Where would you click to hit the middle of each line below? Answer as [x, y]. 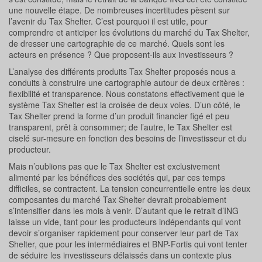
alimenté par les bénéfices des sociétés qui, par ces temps [117, 177]
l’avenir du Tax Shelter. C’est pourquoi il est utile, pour [108, 21]
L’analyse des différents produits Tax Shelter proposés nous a [122, 72]
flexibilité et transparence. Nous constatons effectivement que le [127, 94]
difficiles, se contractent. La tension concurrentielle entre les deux [130, 189]
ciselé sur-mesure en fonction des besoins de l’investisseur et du [128, 138]
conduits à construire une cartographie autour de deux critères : [127, 83]
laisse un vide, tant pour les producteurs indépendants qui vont [125, 222]
